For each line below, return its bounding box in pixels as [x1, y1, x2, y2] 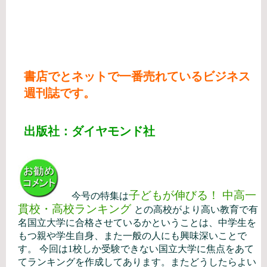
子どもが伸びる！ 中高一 [129, 189, 256, 201]
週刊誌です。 [24, 86, 95, 100]
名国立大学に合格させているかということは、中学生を [18, 218, 256, 228]
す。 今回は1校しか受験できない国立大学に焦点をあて [18, 244, 254, 254]
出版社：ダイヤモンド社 [24, 125, 155, 138]
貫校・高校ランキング [18, 203, 134, 215]
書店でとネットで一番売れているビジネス [24, 70, 250, 83]
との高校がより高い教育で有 [134, 204, 258, 215]
